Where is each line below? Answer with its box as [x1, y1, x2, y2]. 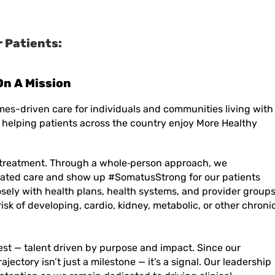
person [130, 157, 162, 169]
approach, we [162, 157, 227, 169]
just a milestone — [61, 256, 148, 268]
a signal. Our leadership [161, 256, 271, 268]
